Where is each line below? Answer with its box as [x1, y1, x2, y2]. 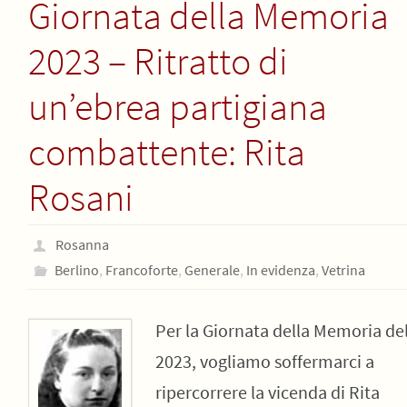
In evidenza [245, 261, 315, 279]
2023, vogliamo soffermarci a [154, 350, 374, 372]
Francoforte [104, 261, 178, 279]
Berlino [54, 261, 99, 279]
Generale [184, 261, 240, 279]
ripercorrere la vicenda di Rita [154, 381, 380, 403]
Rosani [27, 174, 134, 221]
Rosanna [55, 235, 110, 253]
